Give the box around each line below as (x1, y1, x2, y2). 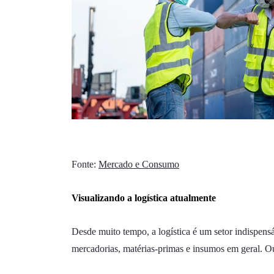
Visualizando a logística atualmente (72, 192, 216, 203)
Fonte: (72, 158, 98, 169)
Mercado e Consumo (98, 158, 179, 169)
